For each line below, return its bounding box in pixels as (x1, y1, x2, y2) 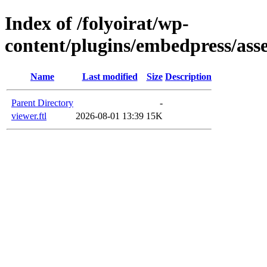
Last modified (82, 71, 138, 82)
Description (165, 71, 212, 82)
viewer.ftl (11, 110, 46, 121)
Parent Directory (11, 97, 73, 108)
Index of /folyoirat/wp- (5, 13, 189, 35)
